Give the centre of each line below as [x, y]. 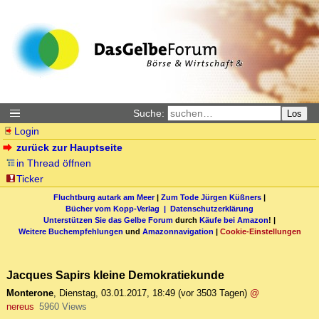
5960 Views [63, 307]
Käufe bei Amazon [234, 220]
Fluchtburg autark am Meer [104, 197]
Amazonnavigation [178, 231]
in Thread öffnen [54, 163]
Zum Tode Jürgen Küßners [211, 197]
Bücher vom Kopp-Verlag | [118, 208]
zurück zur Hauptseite [70, 147]
